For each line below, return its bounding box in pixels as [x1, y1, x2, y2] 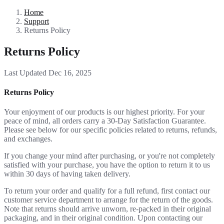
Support [24, 17, 49, 25]
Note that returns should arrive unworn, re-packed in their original [4, 204, 211, 213]
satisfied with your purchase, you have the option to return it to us [4, 160, 210, 169]
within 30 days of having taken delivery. [4, 169, 130, 178]
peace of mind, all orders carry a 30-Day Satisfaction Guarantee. [4, 116, 206, 125]
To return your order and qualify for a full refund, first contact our [4, 186, 210, 195]
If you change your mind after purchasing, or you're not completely [4, 151, 215, 160]
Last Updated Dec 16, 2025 [4, 68, 91, 77]
